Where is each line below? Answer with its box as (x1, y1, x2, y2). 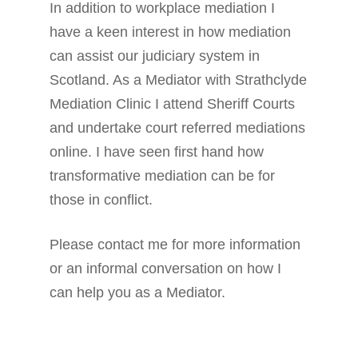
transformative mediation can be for (50, 168, 276, 184)
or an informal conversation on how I (50, 261, 282, 276)
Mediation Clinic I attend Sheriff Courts (50, 96, 296, 112)
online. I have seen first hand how (50, 144, 265, 160)
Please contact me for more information (50, 237, 301, 253)
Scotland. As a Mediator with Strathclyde (50, 72, 308, 88)
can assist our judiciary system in (50, 48, 261, 64)
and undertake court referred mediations (50, 120, 306, 136)
